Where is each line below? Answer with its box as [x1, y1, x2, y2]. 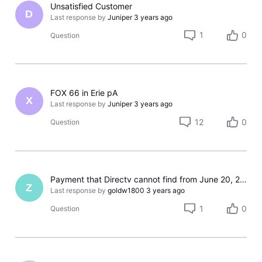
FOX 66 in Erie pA [50, 87, 118, 98]
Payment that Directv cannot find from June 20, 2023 [240, 174, 247, 185]
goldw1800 [108, 186, 145, 195]
